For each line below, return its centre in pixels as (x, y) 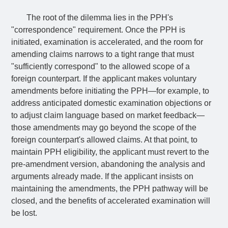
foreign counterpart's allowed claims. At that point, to (105, 140)
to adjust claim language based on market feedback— (108, 115)
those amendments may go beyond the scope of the (104, 127)
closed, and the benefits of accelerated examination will (111, 201)
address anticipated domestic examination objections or (111, 103)
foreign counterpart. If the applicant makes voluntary (104, 79)
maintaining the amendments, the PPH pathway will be (110, 189)
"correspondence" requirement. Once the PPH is (98, 30)
